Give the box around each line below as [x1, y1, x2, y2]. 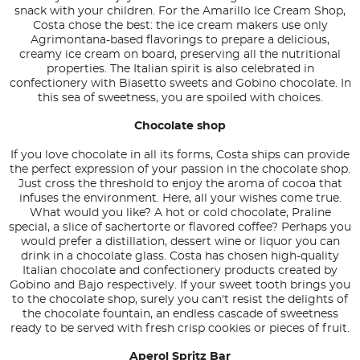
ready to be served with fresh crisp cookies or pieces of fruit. [10, 323, 350, 335]
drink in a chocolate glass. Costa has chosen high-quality [21, 251, 339, 263]
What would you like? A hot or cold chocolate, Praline [29, 207, 331, 219]
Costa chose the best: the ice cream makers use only [32, 20, 328, 32]
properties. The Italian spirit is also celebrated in [46, 63, 314, 76]
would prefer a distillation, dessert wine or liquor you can [20, 236, 340, 248]
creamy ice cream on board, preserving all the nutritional [19, 49, 341, 61]
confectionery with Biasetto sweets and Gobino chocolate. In [9, 78, 351, 90]
